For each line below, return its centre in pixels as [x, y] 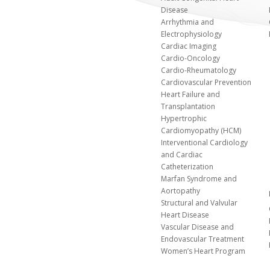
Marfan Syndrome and [199, 179]
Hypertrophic [184, 118]
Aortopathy [181, 191]
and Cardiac [182, 155]
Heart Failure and [191, 94]
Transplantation [188, 106]
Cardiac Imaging [189, 46]
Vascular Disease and [198, 227]
